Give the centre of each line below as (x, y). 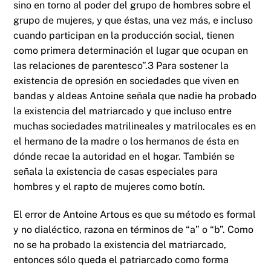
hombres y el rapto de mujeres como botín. (109, 187)
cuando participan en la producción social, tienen (124, 36)
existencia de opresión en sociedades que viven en (126, 81)
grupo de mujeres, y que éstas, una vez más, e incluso (133, 21)
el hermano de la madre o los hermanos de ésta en (126, 142)
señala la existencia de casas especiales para (116, 172)
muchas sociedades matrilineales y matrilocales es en (135, 126)
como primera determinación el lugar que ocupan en (131, 51)
